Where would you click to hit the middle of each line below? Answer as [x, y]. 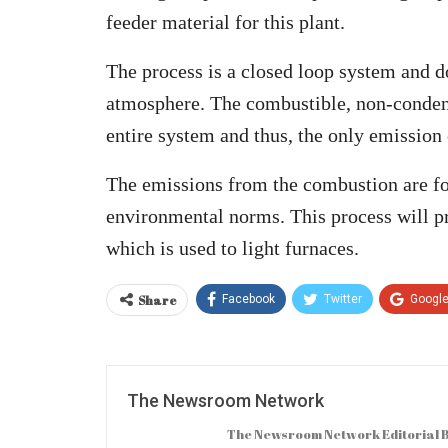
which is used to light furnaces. [232, 247]
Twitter [343, 298]
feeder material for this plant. [225, 21]
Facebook [248, 298]
